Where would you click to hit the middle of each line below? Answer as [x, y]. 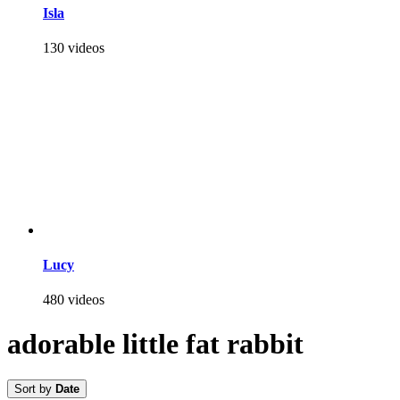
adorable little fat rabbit [155, 343]
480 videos [74, 300]
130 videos [74, 47]
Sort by [35, 389]
